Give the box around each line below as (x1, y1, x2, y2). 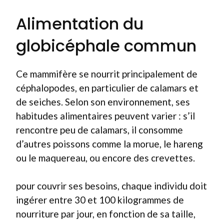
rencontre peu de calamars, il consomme (16, 123, 183, 135)
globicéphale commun (16, 34, 196, 57)
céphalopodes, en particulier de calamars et (16, 81, 198, 93)
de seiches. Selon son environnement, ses (16, 95, 190, 107)
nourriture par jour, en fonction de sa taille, (16, 208, 195, 219)
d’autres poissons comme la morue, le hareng (16, 137, 203, 149)
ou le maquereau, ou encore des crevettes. (16, 151, 195, 163)
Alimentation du (16, 12, 143, 35)
